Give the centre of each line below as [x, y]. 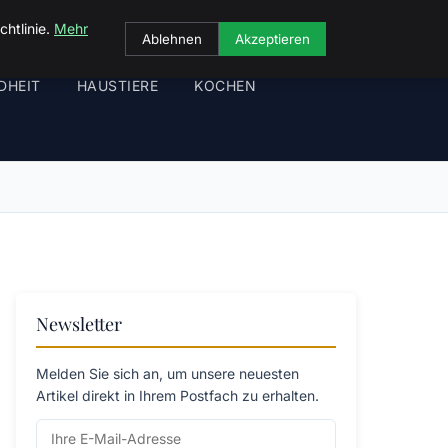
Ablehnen [172, 39]
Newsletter [79, 324]
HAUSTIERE [117, 85]
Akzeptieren [272, 39]
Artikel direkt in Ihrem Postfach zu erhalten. [177, 395]
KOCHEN [225, 85]
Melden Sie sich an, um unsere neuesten [167, 373]
